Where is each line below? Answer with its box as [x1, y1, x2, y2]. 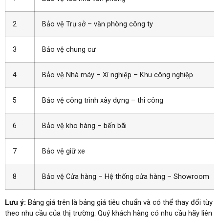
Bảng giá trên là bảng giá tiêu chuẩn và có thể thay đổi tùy [28, 197, 213, 207]
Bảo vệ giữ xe [42, 147, 85, 155]
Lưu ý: [5, 197, 28, 207]
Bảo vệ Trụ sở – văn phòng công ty [42, 20, 153, 28]
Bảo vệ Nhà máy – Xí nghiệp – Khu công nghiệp [42, 70, 193, 79]
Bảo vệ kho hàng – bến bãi [42, 121, 127, 130]
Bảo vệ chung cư [42, 45, 96, 54]
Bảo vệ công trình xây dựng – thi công [42, 96, 163, 105]
